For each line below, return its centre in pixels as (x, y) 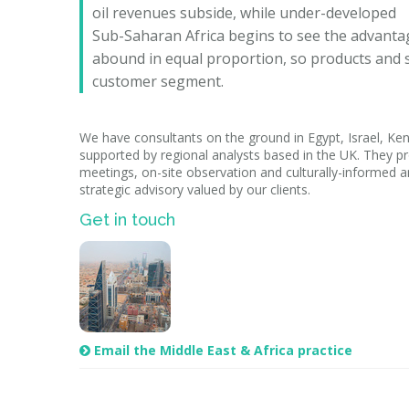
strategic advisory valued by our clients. (195, 189)
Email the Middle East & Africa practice (223, 350)
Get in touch (127, 220)
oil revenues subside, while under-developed (244, 13)
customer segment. (158, 81)
